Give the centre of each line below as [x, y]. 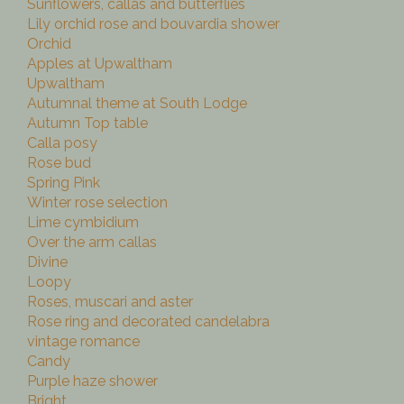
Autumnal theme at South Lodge [137, 104]
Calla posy [62, 143]
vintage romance [83, 342]
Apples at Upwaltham [100, 64]
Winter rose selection [97, 203]
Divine [47, 262]
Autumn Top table [87, 124]
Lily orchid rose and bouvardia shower [153, 24]
